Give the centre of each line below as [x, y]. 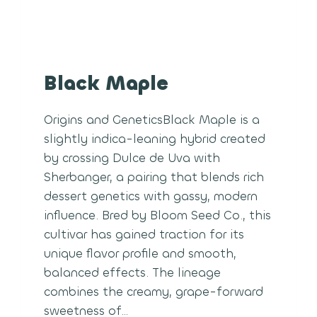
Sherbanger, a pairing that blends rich [154, 177]
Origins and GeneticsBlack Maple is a [152, 120]
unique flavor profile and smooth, [140, 253]
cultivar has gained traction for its [144, 234]
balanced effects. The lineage [133, 272]
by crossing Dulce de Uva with [132, 158]
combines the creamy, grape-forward [154, 292]
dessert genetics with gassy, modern [151, 196]
